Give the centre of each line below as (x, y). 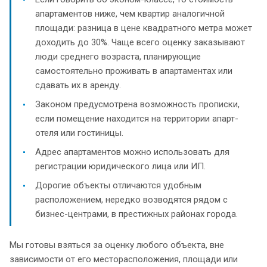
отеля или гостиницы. (79, 133)
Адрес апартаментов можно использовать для (132, 152)
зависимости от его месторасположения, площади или (124, 259)
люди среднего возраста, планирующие (118, 56)
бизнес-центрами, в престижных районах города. (136, 214)
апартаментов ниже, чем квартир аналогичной (130, 13)
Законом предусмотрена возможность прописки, (137, 104)
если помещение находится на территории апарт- (137, 118)
